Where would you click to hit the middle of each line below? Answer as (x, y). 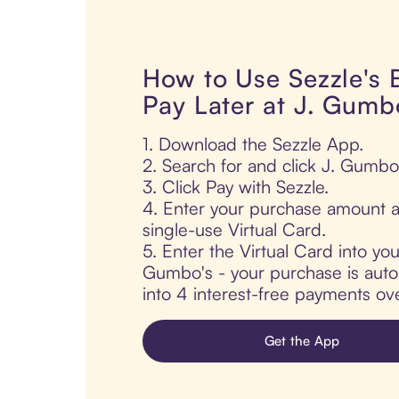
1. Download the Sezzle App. (253, 144)
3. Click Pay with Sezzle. (236, 187)
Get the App (302, 341)
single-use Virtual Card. (234, 230)
